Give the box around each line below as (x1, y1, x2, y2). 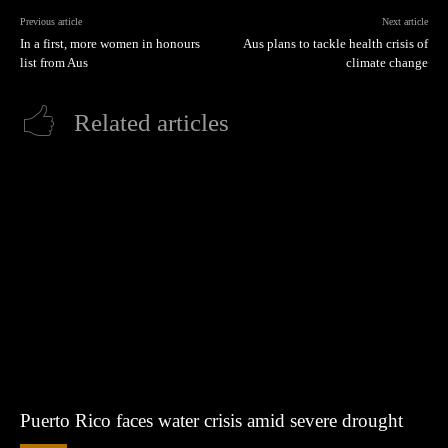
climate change (345, 55, 428, 71)
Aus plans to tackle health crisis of (242, 36, 428, 52)
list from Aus (20, 55, 88, 71)
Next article (381, 16, 428, 28)
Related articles (74, 109, 229, 137)
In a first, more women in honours (20, 36, 200, 52)
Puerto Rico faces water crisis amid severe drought (20, 409, 403, 431)
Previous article (20, 16, 82, 28)
